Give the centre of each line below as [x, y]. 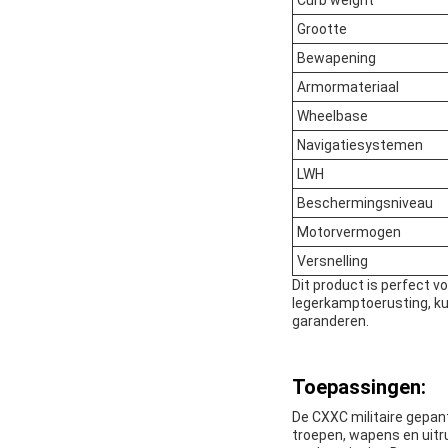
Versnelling [332, 261]
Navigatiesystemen [360, 145]
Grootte [322, 29]
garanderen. [330, 321]
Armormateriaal [348, 87]
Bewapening [336, 58]
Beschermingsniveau [365, 203]
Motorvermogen [349, 232]
